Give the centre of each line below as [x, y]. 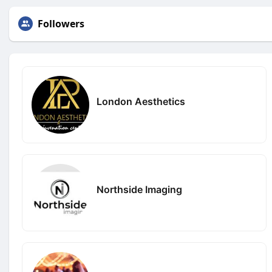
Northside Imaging [139, 189]
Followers [61, 24]
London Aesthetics [141, 101]
